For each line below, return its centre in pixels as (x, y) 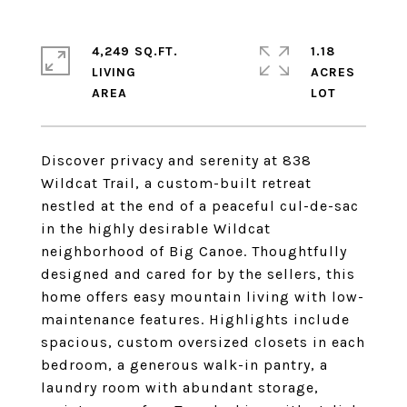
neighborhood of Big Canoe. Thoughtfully (194, 251)
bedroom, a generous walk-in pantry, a (184, 365)
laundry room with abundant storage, (180, 387)
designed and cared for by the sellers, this (198, 274)
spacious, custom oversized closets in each (203, 342)
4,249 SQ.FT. (135, 51)
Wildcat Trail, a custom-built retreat (176, 183)
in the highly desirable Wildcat (156, 228)
